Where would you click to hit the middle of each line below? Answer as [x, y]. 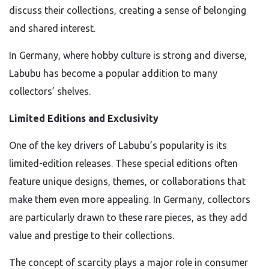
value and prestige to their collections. [92, 235]
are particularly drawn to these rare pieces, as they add [128, 217]
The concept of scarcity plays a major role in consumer [128, 262]
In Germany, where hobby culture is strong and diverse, [128, 55]
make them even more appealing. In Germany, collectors [130, 199]
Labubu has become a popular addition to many [113, 73]
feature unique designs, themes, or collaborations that [127, 181]
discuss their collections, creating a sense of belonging [128, 10]
